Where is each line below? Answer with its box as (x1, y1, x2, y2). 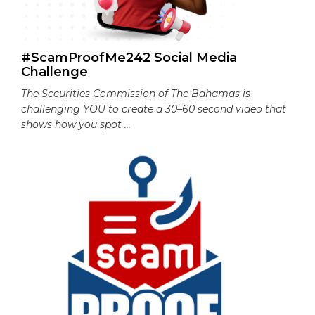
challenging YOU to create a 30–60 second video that (21, 102, 286, 115)
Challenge (21, 63, 88, 79)
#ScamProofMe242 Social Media (21, 49, 237, 65)
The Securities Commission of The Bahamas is (21, 86, 250, 100)
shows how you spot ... (21, 117, 131, 131)
